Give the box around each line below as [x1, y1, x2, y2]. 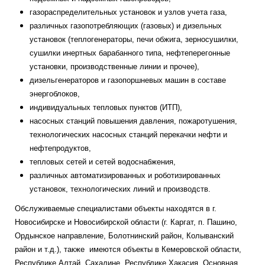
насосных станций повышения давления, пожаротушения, [30, 117, 237, 125]
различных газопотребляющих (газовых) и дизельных [30, 21, 222, 30]
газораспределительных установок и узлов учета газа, [30, 8, 227, 17]
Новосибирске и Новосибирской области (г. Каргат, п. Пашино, [15, 218, 237, 227]
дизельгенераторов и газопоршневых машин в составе [30, 76, 226, 85]
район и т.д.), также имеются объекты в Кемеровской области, [15, 245, 241, 254]
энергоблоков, [30, 89, 80, 98]
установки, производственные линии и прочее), [30, 62, 199, 71]
